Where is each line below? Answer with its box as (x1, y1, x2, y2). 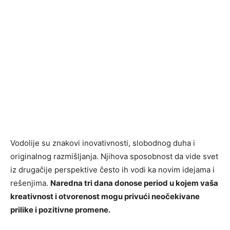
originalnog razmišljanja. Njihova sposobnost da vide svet (10, 151, 218, 162)
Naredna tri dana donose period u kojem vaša (50, 178, 218, 188)
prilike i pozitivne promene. (10, 205, 110, 215)
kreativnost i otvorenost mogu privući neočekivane (10, 191, 200, 202)
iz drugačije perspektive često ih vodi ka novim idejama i (10, 165, 215, 175)
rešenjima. (10, 178, 50, 188)
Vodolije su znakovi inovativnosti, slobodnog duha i (10, 138, 195, 148)
